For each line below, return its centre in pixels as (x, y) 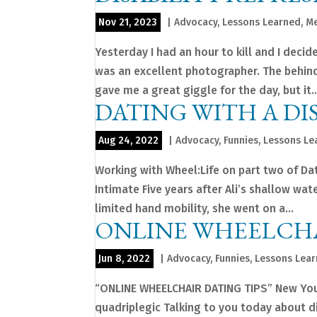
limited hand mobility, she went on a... (195, 209)
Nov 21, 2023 (128, 23)
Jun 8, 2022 (125, 259)
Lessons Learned (262, 23)
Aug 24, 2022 (129, 141)
